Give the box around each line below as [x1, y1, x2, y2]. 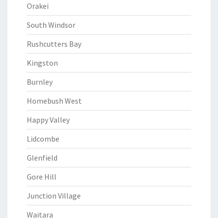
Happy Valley [27, 115, 70, 125]
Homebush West [27, 96, 82, 106]
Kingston [27, 58, 58, 68]
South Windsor [27, 20, 75, 30]
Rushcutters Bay [27, 39, 81, 49]
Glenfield [27, 153, 57, 163]
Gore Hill [27, 172, 56, 182]
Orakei [27, 1, 49, 11]
